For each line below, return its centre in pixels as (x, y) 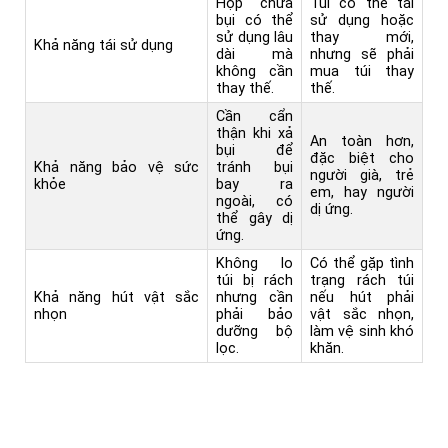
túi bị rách (254, 280)
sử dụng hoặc (362, 20)
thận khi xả (254, 133)
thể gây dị (254, 218)
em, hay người (362, 192)
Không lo (254, 263)
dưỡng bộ (254, 331)
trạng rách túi (362, 280)
